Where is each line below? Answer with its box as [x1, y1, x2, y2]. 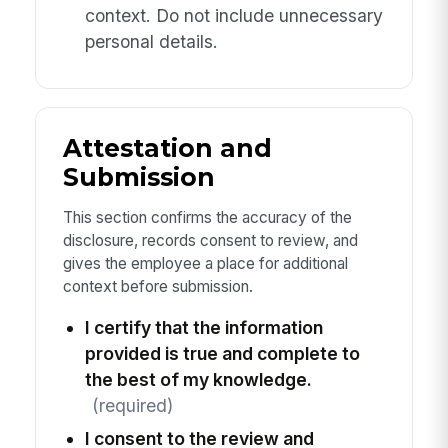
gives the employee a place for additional [62, 253, 348, 273]
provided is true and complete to [84, 343, 360, 365]
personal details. [84, 30, 218, 52]
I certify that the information [84, 317, 323, 339]
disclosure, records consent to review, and [62, 230, 358, 250]
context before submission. [62, 276, 253, 296]
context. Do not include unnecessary [84, 4, 383, 26]
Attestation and [62, 133, 272, 164]
